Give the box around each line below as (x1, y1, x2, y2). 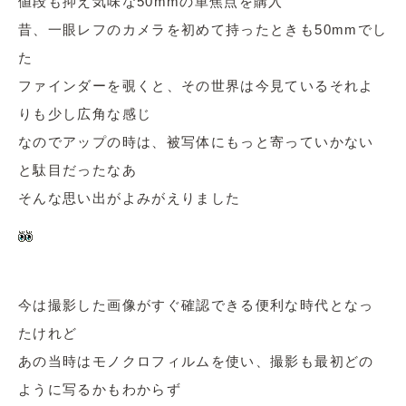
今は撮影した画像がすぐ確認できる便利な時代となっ (18, 297, 374, 313)
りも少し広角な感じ (18, 106, 152, 121)
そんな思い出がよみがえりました (18, 190, 241, 206)
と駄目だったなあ (18, 162, 137, 178)
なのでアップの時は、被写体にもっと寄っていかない (18, 134, 374, 150)
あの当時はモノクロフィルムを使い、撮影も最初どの (18, 353, 374, 369)
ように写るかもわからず (18, 382, 181, 397)
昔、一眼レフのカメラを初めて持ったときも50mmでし (18, 22, 388, 37)
